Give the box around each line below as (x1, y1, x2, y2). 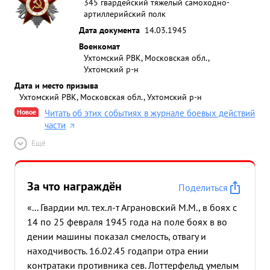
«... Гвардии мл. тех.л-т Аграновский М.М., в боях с (27, 201, 237, 213)
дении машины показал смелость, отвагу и (27, 230, 206, 242)
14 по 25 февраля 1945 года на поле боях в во (27, 216, 227, 228)
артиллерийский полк (84, 8, 166, 19)
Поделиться (178, 181, 228, 193)
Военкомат (79, 40, 120, 52)
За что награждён (27, 178, 122, 194)
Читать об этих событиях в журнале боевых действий (45, 107, 255, 119)
